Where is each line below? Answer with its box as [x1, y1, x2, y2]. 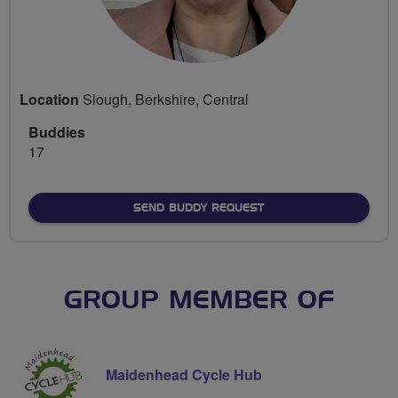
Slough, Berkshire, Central [79, 88, 249, 109]
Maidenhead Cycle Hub [106, 363, 262, 385]
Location [20, 88, 79, 109]
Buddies [28, 121, 85, 142]
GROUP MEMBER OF [64, 288, 334, 314]
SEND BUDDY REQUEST [133, 202, 264, 213]
